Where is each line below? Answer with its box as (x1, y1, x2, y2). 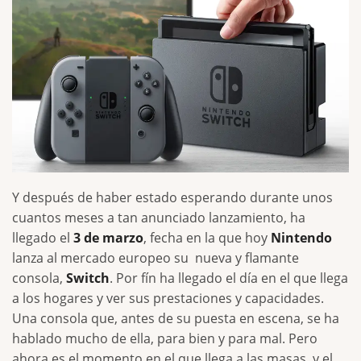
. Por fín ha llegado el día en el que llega (110, 269, 348, 288)
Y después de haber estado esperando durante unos (12, 189, 333, 207)
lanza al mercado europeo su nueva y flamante (12, 249, 299, 268)
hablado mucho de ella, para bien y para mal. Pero (12, 330, 317, 348)
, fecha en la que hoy (143, 229, 271, 247)
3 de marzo (73, 229, 143, 247)
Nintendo (271, 229, 332, 247)
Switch (66, 269, 110, 288)
